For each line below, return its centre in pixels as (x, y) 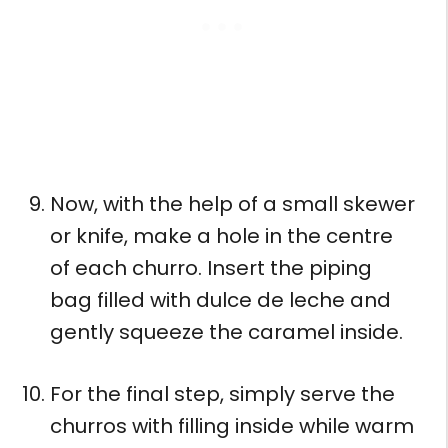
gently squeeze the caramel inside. (226, 331)
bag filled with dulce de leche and (220, 299)
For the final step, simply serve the (222, 393)
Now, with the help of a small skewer (232, 203)
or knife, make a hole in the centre (221, 235)
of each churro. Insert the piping (211, 267)
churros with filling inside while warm (232, 425)
